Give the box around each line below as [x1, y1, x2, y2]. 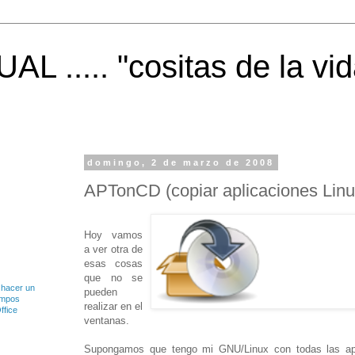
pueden [84, 285, 117, 298]
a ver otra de [84, 242, 143, 255]
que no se [84, 271, 143, 284]
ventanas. [84, 314, 129, 326]
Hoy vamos [84, 228, 143, 241]
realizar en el [84, 300, 143, 312]
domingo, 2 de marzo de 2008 [87, 158, 275, 167]
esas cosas [84, 257, 143, 269]
